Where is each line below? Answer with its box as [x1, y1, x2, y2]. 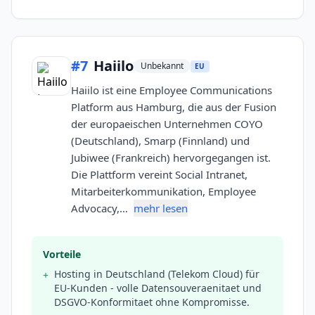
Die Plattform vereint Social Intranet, [71, 167, 247, 182]
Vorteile [43, 247, 81, 262]
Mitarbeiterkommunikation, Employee [71, 184, 256, 199]
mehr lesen [134, 201, 188, 216]
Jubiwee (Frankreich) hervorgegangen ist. [71, 150, 271, 165]
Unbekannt [141, 60, 184, 72]
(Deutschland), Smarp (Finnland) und [71, 134, 250, 148]
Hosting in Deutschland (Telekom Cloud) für [54, 267, 259, 281]
